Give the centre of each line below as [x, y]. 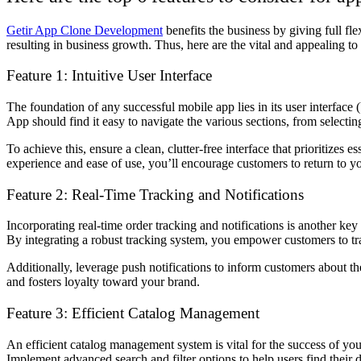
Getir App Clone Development [85, 30]
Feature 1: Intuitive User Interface [109, 76]
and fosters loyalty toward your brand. [103, 282]
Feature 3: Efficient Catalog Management [133, 313]
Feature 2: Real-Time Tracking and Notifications [155, 194]
